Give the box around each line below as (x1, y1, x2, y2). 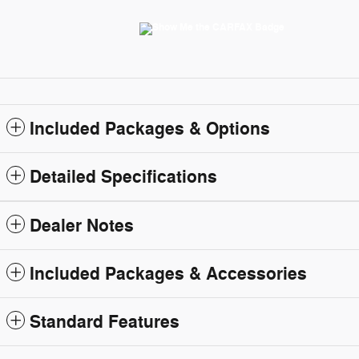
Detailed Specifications (30, 165, 217, 188)
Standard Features (30, 310, 179, 333)
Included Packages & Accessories (30, 262, 307, 285)
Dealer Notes (30, 214, 134, 237)
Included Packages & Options (30, 117, 270, 140)
